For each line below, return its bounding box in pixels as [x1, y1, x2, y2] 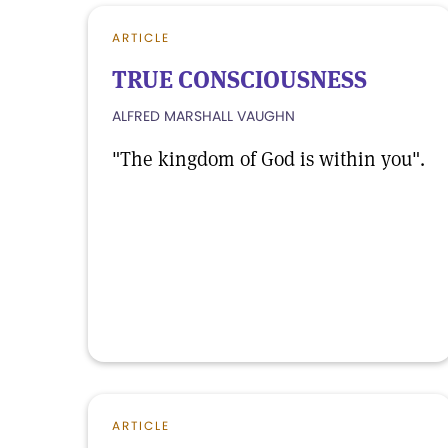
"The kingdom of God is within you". [112, 146, 425, 172]
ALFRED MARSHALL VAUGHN [112, 106, 295, 126]
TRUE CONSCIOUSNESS [112, 64, 367, 95]
